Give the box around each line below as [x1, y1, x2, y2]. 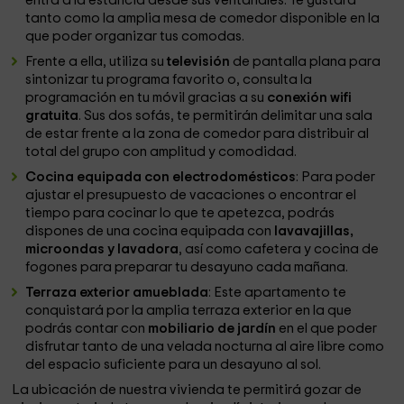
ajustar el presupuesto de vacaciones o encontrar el [25, 188, 357, 202]
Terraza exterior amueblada [25, 286, 209, 299]
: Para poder [296, 170, 376, 184]
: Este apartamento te [208, 286, 347, 299]
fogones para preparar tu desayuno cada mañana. [25, 261, 352, 274]
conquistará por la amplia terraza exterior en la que [25, 304, 353, 317]
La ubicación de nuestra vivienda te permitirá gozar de [12, 383, 363, 397]
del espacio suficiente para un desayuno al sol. [25, 358, 325, 372]
